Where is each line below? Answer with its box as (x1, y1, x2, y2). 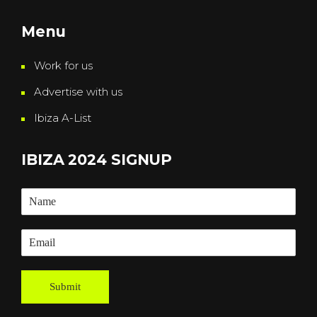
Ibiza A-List (34, 110, 91, 125)
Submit (50, 280, 81, 292)
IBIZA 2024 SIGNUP (21, 150, 173, 168)
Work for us (34, 58, 93, 72)
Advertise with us (34, 84, 122, 98)
